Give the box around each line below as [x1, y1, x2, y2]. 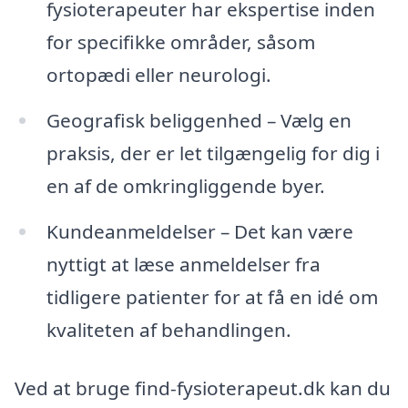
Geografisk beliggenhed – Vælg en [46, 107, 352, 134]
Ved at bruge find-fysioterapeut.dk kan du [15, 374, 391, 401]
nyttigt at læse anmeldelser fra [46, 251, 321, 278]
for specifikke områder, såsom [46, 29, 315, 56]
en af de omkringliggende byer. [46, 173, 325, 199]
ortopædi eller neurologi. [46, 62, 271, 88]
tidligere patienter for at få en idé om [46, 284, 378, 311]
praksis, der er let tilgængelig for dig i [46, 140, 380, 167]
